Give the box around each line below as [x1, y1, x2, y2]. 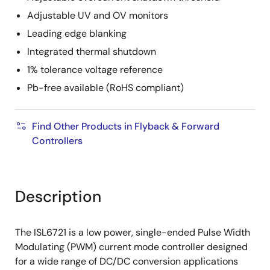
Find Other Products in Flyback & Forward [32, 120, 219, 133]
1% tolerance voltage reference [27, 63, 163, 76]
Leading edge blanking [27, 27, 127, 40]
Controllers [32, 134, 83, 147]
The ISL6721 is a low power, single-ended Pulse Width [15, 226, 250, 239]
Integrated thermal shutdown [27, 45, 156, 58]
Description [15, 186, 101, 207]
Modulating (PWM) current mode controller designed [15, 240, 248, 253]
